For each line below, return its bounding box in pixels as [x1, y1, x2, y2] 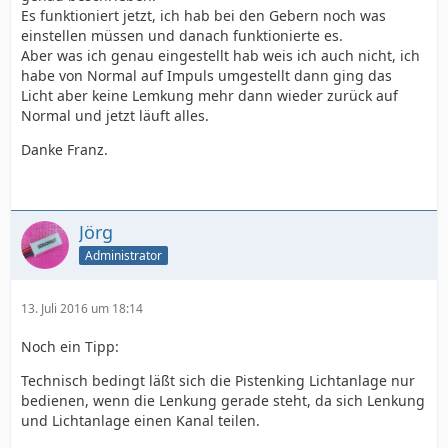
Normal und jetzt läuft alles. [21, 106, 209, 125]
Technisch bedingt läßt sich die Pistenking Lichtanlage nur [21, 371, 415, 390]
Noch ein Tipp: [21, 337, 119, 356]
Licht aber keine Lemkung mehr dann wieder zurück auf [21, 86, 398, 105]
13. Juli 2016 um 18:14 [21, 300, 143, 317]
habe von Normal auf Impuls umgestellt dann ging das [21, 66, 392, 85]
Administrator [85, 246, 162, 264]
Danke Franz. [21, 140, 108, 159]
